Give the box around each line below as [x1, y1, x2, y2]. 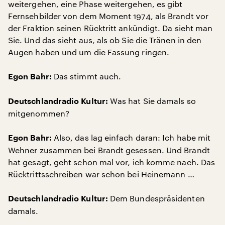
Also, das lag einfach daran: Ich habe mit [51, 133, 211, 142]
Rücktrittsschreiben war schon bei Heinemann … [8, 169, 194, 179]
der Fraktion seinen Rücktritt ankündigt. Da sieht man [8, 23, 213, 33]
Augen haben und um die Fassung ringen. [8, 47, 170, 57]
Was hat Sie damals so [107, 96, 196, 105]
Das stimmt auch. [51, 71, 122, 81]
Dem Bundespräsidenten [107, 193, 205, 203]
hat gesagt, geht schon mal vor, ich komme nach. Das [8, 157, 215, 167]
